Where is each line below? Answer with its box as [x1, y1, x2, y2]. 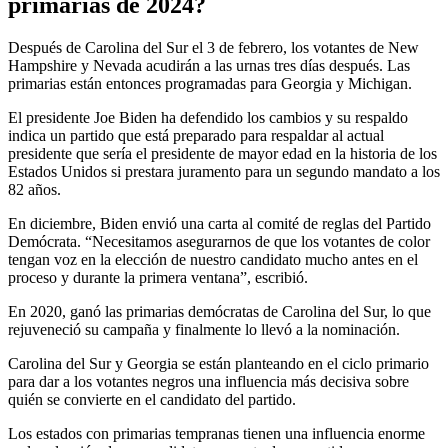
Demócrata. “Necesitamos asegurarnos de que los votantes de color [8, 232, 430, 250]
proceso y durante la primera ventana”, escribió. [8, 268, 308, 286]
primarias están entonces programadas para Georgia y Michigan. [8, 74, 412, 92]
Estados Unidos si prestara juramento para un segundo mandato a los [8, 162, 440, 180]
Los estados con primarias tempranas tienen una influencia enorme [8, 424, 425, 442]
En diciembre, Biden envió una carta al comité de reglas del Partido [8, 214, 431, 232]
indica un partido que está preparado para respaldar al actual [8, 126, 384, 144]
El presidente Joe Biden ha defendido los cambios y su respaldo [8, 108, 408, 126]
